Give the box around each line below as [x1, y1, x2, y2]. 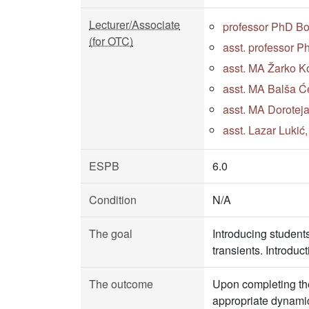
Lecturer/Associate [89, 17, 180, 32]
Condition [89, 192, 137, 208]
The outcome [89, 276, 153, 292]
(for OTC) [89, 33, 133, 49]
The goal [89, 226, 132, 241]
